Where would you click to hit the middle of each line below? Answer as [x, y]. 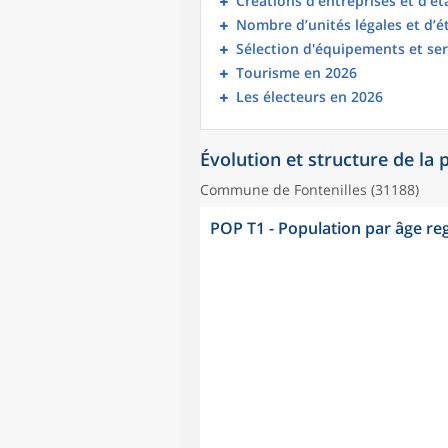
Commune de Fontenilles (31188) [309, 189]
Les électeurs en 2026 [309, 96]
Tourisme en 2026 [296, 72]
